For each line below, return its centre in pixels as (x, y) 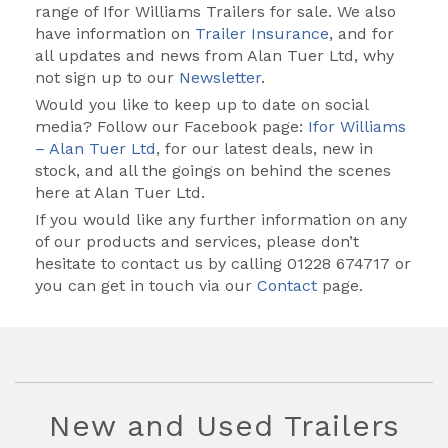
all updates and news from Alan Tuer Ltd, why (214, 55)
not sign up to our (107, 77)
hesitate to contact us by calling (161, 263)
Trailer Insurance (262, 33)
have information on (115, 33)
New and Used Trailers (224, 425)
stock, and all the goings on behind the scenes (213, 170)
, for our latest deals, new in (264, 148)
